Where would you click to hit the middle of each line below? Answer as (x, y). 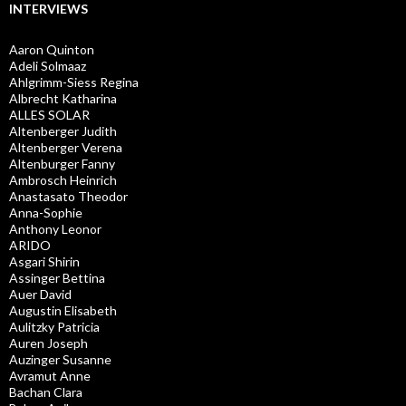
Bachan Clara (46, 391)
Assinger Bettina (57, 277)
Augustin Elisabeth (63, 310)
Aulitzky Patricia (54, 326)
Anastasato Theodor (68, 196)
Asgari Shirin (44, 261)
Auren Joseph (48, 343)
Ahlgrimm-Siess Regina (74, 82)
